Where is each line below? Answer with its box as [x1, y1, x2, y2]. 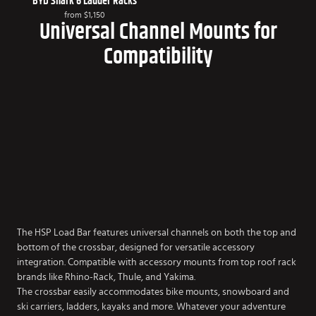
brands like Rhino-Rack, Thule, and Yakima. [17, 272, 195, 282]
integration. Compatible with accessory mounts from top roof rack [17, 257, 296, 267]
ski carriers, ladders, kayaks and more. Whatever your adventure [17, 301, 286, 312]
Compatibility [103, 44, 213, 68]
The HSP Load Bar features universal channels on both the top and [17, 227, 296, 238]
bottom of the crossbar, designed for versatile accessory [17, 242, 255, 253]
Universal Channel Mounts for [39, 20, 277, 43]
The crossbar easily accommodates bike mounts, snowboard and [17, 286, 289, 297]
